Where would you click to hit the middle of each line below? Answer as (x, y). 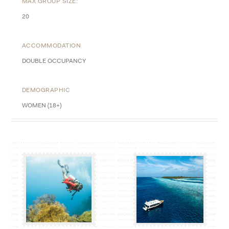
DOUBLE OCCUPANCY (54, 62)
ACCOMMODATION (51, 46)
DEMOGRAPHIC (46, 91)
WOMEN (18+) (41, 106)
